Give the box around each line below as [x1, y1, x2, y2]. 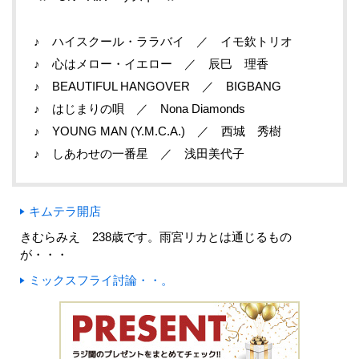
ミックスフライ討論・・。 [29, 273, 173, 288]
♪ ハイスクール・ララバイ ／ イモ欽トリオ [34, 34, 292, 49]
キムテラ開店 [29, 204, 101, 219]
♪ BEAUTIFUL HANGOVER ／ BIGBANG [34, 79, 281, 94]
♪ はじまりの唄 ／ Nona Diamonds [34, 102, 245, 116]
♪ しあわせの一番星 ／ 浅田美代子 [34, 147, 244, 161]
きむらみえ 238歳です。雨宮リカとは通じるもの [20, 230, 292, 244]
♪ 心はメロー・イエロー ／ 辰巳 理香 [34, 57, 268, 71]
